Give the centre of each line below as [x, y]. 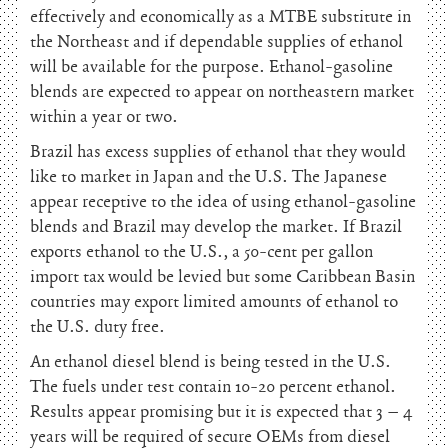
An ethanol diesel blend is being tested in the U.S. [210, 362]
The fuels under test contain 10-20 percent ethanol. [213, 387]
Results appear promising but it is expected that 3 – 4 [221, 412]
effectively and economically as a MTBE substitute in [220, 17]
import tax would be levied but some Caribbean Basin [222, 277]
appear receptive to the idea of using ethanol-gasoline [223, 202]
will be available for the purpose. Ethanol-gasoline [211, 67]
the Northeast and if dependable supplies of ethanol [216, 42]
